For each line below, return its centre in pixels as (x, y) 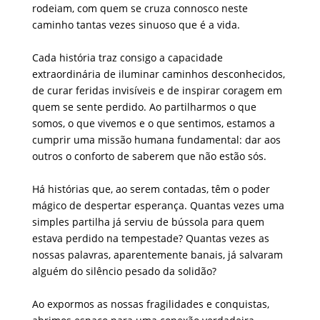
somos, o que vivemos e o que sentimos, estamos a (153, 123)
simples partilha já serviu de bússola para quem (148, 221)
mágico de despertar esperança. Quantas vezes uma (158, 205)
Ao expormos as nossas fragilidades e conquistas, (150, 304)
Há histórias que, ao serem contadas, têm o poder (151, 189)
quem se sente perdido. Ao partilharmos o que (144, 106)
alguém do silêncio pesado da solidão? (124, 271)
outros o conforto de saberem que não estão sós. (149, 156)
